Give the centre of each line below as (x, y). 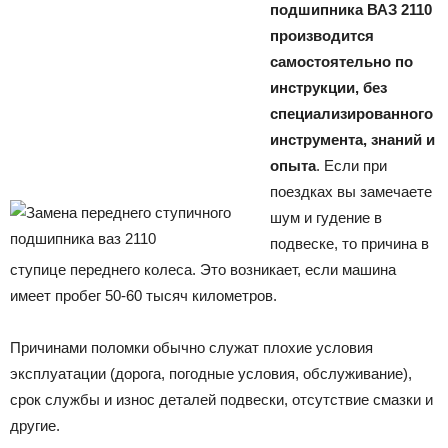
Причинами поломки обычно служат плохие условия (191, 347)
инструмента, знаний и (352, 139)
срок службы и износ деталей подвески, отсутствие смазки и (221, 399)
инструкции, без (328, 87)
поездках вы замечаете (351, 191)
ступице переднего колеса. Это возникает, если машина (203, 269)
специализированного (351, 113)
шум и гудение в (326, 217)
